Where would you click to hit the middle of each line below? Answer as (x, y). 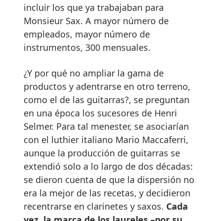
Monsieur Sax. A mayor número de (96, 20)
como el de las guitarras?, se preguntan (107, 99)
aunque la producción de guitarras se (102, 153)
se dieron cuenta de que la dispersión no (109, 179)
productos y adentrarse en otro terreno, (107, 86)
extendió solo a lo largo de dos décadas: (108, 166)
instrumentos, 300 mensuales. (87, 47)
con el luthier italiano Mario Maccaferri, (106, 139)
